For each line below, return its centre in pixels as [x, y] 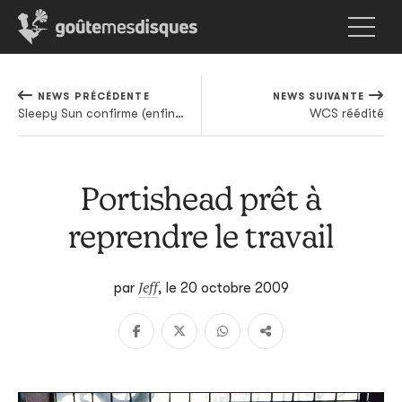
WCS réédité [347, 113]
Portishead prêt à [201, 198]
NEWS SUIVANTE [318, 96]
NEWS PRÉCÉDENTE [94, 96]
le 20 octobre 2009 [227, 288]
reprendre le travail [201, 236]
